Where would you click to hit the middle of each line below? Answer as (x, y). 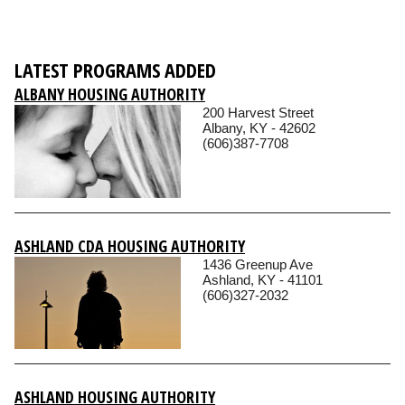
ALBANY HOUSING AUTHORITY (110, 94)
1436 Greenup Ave (258, 264)
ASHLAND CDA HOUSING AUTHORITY (130, 245)
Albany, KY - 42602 (259, 128)
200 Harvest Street (258, 113)
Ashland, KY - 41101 (263, 279)
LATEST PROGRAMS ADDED (115, 70)
